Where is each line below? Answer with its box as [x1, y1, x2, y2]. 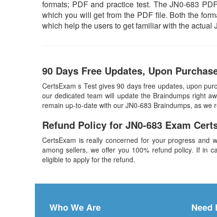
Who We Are [49, 201, 101, 214]
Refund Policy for [42, 118, 125, 132]
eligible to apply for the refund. [42, 155, 135, 164]
